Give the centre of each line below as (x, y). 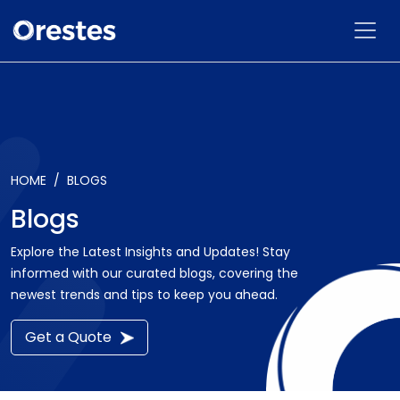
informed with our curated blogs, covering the (154, 273)
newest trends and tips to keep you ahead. (144, 294)
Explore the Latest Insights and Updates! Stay (150, 251)
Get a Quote (68, 337)
